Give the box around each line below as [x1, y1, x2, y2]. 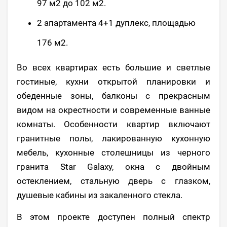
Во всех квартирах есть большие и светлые [17, 62, 210, 72]
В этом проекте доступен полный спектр [17, 212, 210, 222]
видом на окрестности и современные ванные [17, 104, 210, 115]
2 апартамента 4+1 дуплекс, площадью [37, 17, 196, 28]
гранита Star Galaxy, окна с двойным [17, 161, 210, 172]
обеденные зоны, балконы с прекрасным [17, 90, 210, 101]
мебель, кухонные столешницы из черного [17, 147, 210, 158]
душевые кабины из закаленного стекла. [17, 190, 183, 200]
